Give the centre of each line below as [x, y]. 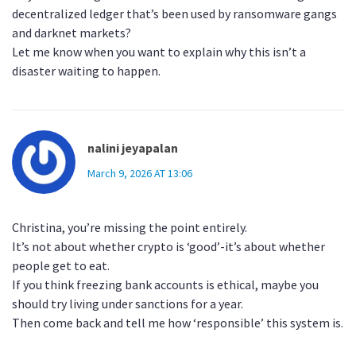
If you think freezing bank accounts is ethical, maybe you [165, 285]
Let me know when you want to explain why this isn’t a [159, 52]
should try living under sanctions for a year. [128, 304]
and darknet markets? [72, 33]
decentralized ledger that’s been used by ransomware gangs [174, 14]
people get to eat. [61, 266]
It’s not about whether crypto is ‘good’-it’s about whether [168, 247]
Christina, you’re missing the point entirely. [130, 228]
